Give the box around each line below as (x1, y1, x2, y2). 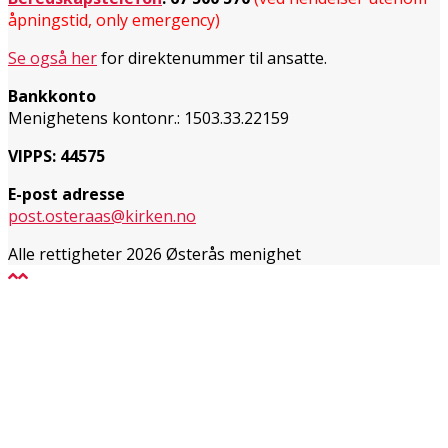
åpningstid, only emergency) (8, 8, 220, 31)
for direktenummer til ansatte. (97, 46, 327, 69)
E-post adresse (8, 182, 125, 205)
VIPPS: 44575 (8, 144, 105, 167)
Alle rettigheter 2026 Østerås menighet (8, 242, 301, 265)
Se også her (8, 46, 97, 69)
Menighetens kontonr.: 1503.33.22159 (8, 106, 289, 129)
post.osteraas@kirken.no (8, 204, 196, 227)
